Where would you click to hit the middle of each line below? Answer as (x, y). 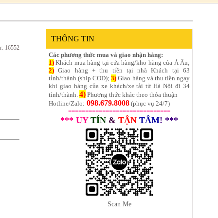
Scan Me (119, 204)
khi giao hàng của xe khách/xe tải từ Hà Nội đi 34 (119, 86)
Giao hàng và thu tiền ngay (153, 78)
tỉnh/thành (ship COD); (80, 78)
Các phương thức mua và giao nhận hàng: (106, 54)
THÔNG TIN (73, 38)
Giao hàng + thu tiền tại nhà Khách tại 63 (122, 70)
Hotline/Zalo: (67, 103)
